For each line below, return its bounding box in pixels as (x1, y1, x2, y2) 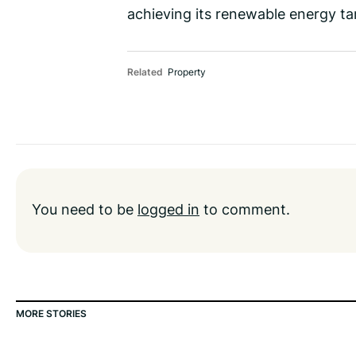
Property (168, 65, 206, 79)
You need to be (32, 199, 137, 220)
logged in (137, 199, 199, 220)
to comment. (199, 199, 290, 220)
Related (127, 65, 163, 79)
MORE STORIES (16, 307, 87, 321)
